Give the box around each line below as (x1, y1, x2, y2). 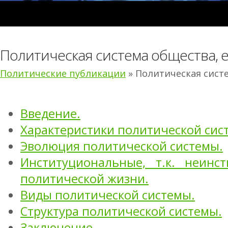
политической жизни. (20, 170, 149, 187)
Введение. (20, 105, 80, 122)
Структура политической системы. (20, 203, 222, 219)
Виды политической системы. (20, 187, 195, 203)
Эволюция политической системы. (20, 138, 223, 154)
